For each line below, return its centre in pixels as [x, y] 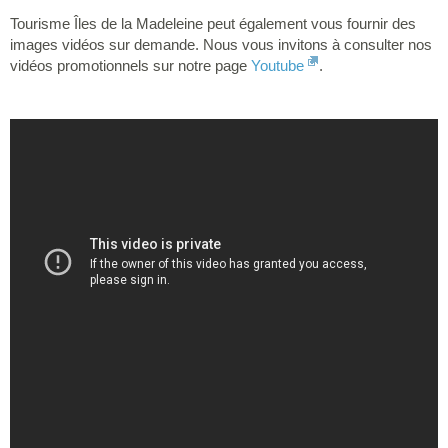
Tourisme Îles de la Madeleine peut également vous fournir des [213, 23]
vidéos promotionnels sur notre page [130, 65]
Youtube [277, 65]
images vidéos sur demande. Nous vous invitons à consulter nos [221, 44]
